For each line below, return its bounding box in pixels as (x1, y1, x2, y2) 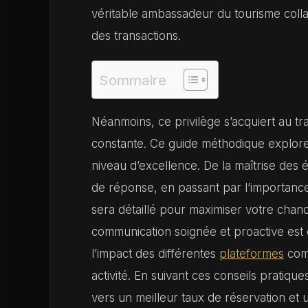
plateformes (219, 247, 284, 261)
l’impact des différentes (91, 247, 219, 261)
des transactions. (91, 29, 181, 43)
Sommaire (99, 71, 166, 89)
